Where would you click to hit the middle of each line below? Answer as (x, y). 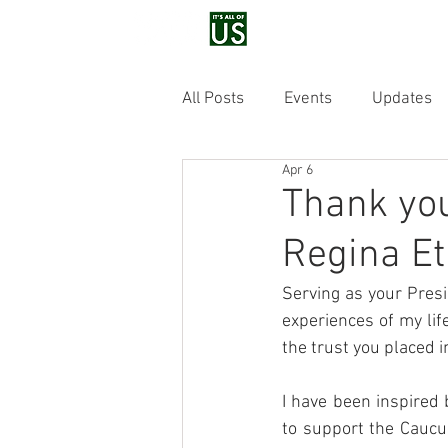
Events (308, 98)
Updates (402, 98)
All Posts (213, 98)
